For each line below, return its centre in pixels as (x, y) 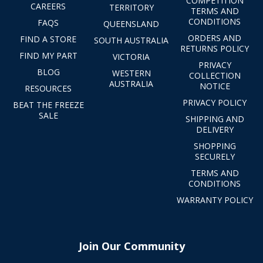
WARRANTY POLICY (215, 200)
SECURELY (215, 156)
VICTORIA (131, 56)
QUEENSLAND (131, 23)
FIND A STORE (48, 39)
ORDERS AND (215, 38)
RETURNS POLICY (215, 48)
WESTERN (131, 73)
